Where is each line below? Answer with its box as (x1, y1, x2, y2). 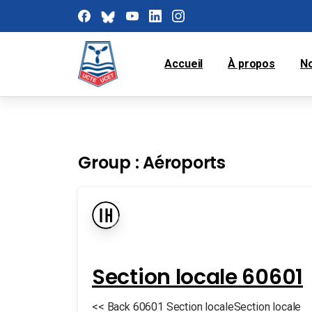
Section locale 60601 (92, 263, 303, 292)
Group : (78, 151, 143, 174)
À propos (228, 57, 276, 70)
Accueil (164, 57, 203, 70)
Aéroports (143, 151, 226, 174)
